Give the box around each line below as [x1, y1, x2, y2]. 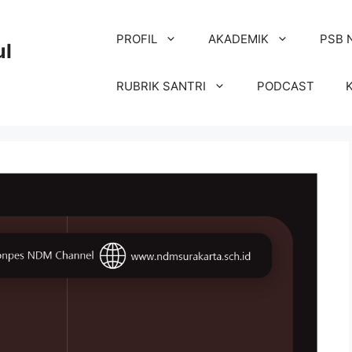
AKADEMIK [208, 31, 269, 46]
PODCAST [257, 79, 315, 93]
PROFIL [116, 31, 158, 46]
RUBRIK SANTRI [116, 79, 207, 93]
